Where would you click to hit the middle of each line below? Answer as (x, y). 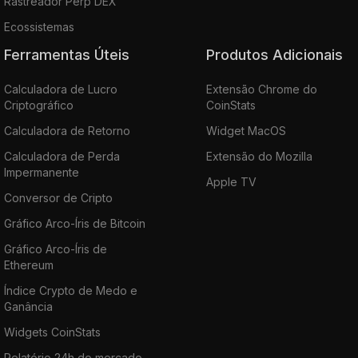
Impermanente (42, 172)
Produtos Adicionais (278, 54)
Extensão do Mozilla (259, 156)
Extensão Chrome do (261, 89)
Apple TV (231, 181)
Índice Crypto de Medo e (71, 290)
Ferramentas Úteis (70, 54)
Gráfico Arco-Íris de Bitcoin (75, 223)
